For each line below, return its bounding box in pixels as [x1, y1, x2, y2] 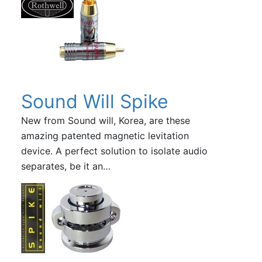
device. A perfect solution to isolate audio [20, 144, 208, 157]
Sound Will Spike [20, 89, 168, 113]
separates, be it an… [20, 160, 111, 172]
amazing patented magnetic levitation [20, 129, 189, 142]
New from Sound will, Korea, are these [20, 114, 190, 126]
